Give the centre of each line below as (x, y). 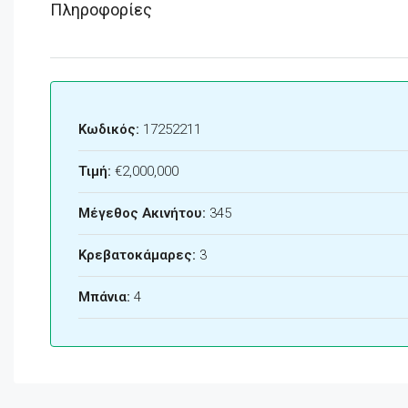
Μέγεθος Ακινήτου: (142, 214)
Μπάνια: (104, 297)
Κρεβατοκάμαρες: (137, 255)
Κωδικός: (109, 130)
